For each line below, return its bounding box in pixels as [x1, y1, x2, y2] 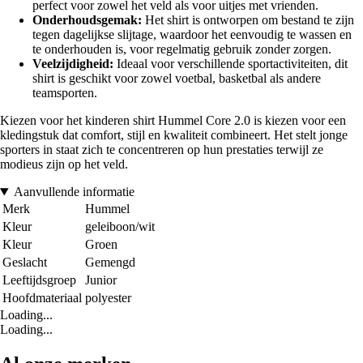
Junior [85, 273, 117, 288]
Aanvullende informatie [13, 185, 135, 199]
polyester [85, 291, 131, 305]
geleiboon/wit [85, 220, 155, 234]
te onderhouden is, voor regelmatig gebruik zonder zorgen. [32, 42, 331, 57]
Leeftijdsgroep [2, 273, 76, 288]
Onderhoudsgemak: [32, 13, 142, 28]
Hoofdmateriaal [2, 291, 82, 305]
